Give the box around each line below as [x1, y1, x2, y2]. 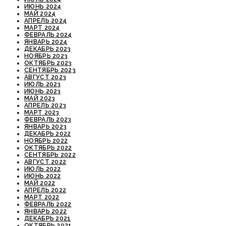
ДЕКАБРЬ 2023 [24, 45, 71, 52]
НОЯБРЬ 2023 [24, 52, 68, 60]
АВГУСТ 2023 [24, 73, 67, 81]
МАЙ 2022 [24, 179, 55, 187]
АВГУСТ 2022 [24, 158, 67, 165]
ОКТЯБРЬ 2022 [24, 144, 72, 151]
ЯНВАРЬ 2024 [24, 38, 68, 45]
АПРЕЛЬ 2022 [24, 186, 67, 194]
